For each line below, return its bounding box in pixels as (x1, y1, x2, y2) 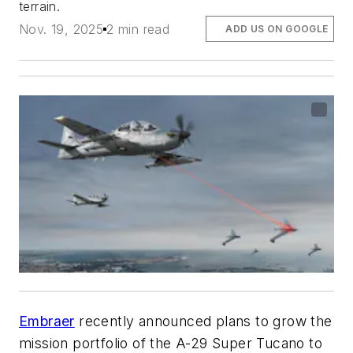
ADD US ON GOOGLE (225, 22, 329, 35)
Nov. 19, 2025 (19, 20, 104, 37)
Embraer (19, 313, 75, 330)
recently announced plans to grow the (74, 313, 333, 330)
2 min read (106, 20, 170, 37)
